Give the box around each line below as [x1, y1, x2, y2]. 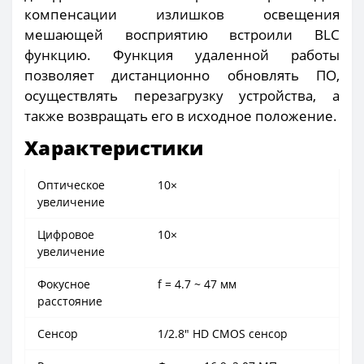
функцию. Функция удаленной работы [24, 45, 340, 64]
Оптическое [37, 176, 105, 193]
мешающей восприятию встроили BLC [24, 24, 340, 44]
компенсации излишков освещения [24, 4, 340, 24]
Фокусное [37, 275, 90, 292]
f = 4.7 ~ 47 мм [158, 275, 236, 292]
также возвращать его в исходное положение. [24, 106, 337, 125]
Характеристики [24, 133, 204, 161]
